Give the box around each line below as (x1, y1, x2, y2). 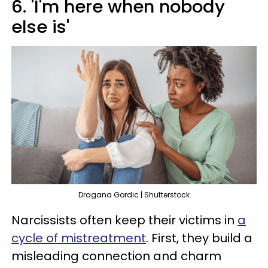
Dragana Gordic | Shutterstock (78, 189, 190, 200)
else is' (11, 15, 69, 39)
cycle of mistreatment (11, 229, 146, 246)
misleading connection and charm (11, 247, 221, 264)
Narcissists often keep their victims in (11, 211, 237, 229)
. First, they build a (146, 229, 252, 246)
